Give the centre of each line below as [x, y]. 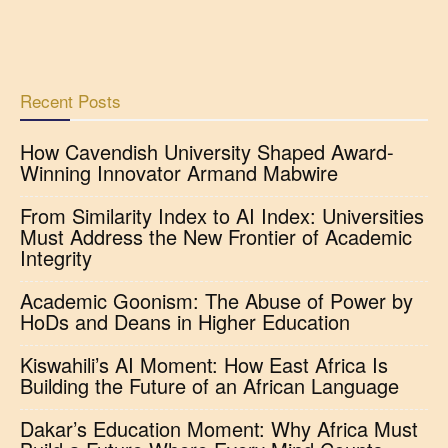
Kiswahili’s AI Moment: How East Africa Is [204, 364]
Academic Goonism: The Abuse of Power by [216, 300]
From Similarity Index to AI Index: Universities [222, 215]
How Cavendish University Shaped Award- [207, 151]
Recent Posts [70, 100]
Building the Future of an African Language [209, 385]
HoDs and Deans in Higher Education [185, 321]
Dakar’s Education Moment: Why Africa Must [219, 428]
